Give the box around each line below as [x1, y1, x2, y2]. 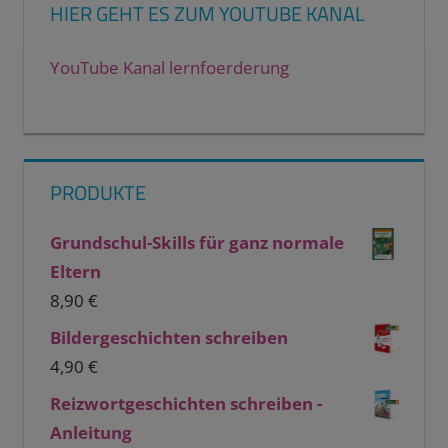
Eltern [49, 259, 101, 283]
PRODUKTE [49, 176, 146, 208]
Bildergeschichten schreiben [49, 325, 288, 349]
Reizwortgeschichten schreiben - [49, 391, 322, 415]
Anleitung [49, 420, 132, 444]
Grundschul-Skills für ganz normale [49, 230, 344, 254]
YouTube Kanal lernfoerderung [49, 56, 289, 80]
